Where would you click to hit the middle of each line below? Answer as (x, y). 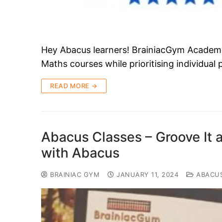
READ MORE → (74, 86)
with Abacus (80, 153)
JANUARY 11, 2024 (147, 175)
